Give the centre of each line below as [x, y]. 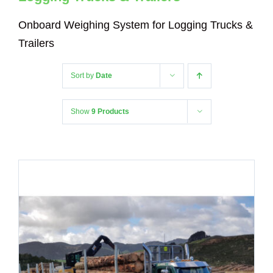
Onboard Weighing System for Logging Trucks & [136, 25]
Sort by [83, 76]
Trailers [36, 43]
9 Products [110, 112]
